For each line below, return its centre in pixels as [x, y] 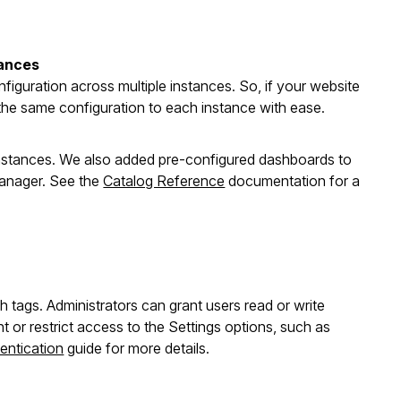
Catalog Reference [164, 180]
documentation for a [293, 180]
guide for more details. [137, 349]
